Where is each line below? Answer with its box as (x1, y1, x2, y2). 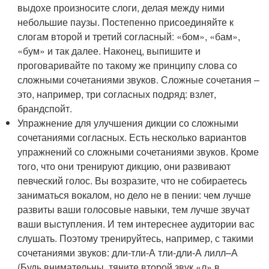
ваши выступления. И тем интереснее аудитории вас (17, 217, 255, 231)
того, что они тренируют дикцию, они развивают (17, 159, 231, 174)
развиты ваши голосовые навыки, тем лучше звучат (17, 202, 250, 217)
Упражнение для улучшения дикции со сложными (17, 116, 239, 130)
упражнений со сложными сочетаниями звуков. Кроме (17, 145, 259, 159)
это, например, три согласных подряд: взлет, (17, 87, 217, 101)
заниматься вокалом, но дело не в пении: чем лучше (17, 188, 252, 202)
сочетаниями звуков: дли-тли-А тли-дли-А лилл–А (17, 246, 238, 260)
